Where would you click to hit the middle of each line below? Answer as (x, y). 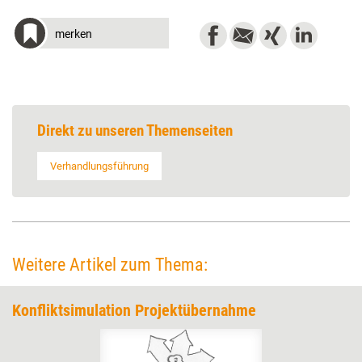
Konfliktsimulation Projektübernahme (134, 310)
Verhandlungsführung (99, 166)
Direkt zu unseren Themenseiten (135, 130)
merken (74, 34)
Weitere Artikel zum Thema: (110, 265)
